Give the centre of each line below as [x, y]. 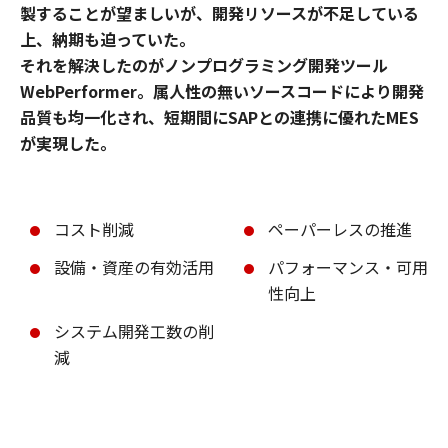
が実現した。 [68, 143]
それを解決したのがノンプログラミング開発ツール [204, 65]
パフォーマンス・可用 [348, 267]
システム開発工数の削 [134, 331]
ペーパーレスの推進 [340, 229]
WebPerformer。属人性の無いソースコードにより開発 [222, 91]
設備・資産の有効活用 [134, 267]
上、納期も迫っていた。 [107, 39]
